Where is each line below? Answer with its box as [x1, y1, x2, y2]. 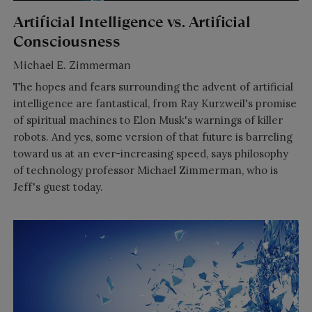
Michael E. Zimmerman [13, 57, 131, 74]
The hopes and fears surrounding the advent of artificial [13, 80, 293, 94]
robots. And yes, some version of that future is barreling [13, 130, 292, 144]
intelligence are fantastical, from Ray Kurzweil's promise [13, 97, 297, 111]
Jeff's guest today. [13, 180, 103, 194]
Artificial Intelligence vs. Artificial [13, 10, 251, 33]
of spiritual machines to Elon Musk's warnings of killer [13, 114, 283, 127]
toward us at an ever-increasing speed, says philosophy [13, 147, 288, 161]
